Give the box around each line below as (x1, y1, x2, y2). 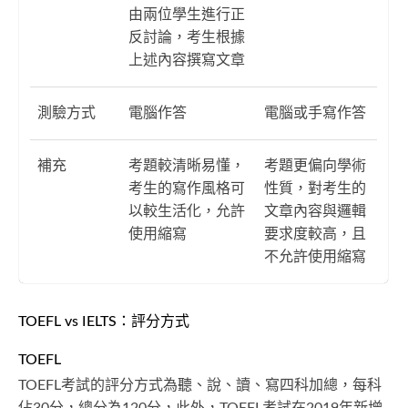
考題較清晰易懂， (128, 158, 245, 173)
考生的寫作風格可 (128, 180, 245, 196)
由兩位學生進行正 (128, 6, 245, 22)
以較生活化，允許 (128, 203, 245, 219)
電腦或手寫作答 (264, 105, 366, 120)
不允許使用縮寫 (264, 249, 366, 264)
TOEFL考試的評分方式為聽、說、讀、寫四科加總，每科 (18, 377, 382, 393)
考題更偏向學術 (264, 158, 366, 173)
